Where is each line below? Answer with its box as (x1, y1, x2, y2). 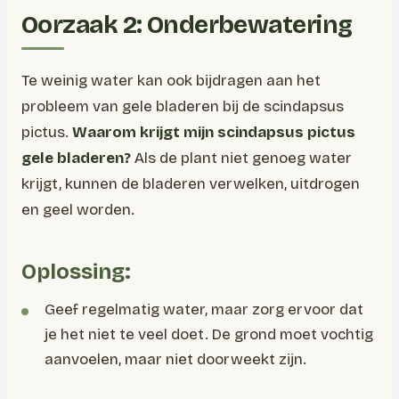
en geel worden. (21, 200, 134, 219)
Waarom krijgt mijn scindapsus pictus (72, 123, 355, 142)
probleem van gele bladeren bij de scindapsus (21, 97, 344, 116)
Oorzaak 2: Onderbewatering (21, 10, 353, 40)
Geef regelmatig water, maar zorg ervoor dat (45, 300, 363, 319)
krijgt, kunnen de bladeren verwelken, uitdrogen (21, 175, 360, 193)
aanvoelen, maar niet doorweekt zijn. (45, 350, 306, 369)
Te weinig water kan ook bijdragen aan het (21, 71, 321, 90)
